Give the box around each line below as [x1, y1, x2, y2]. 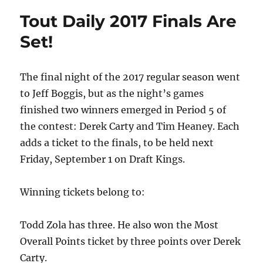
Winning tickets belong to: [20, 186, 146, 198]
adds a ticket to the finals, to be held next [20, 137, 214, 149]
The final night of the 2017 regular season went [20, 71, 241, 83]
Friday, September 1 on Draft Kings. [20, 153, 186, 166]
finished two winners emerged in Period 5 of [20, 104, 227, 116]
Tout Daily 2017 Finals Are [20, 11, 237, 32]
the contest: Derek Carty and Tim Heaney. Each [20, 120, 240, 133]
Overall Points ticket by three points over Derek [20, 235, 241, 248]
